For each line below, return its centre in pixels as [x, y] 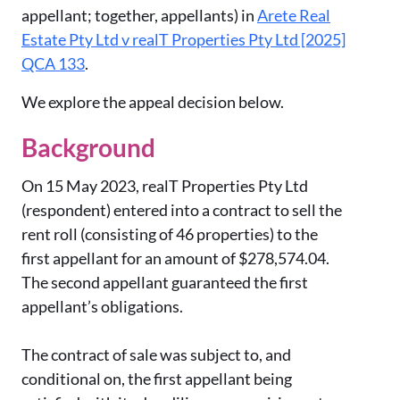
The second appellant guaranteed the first [165, 283]
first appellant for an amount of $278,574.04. [175, 258]
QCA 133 [53, 64]
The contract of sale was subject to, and [156, 355]
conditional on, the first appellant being [157, 379]
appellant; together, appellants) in [139, 16]
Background [88, 148]
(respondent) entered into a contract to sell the [182, 210]
